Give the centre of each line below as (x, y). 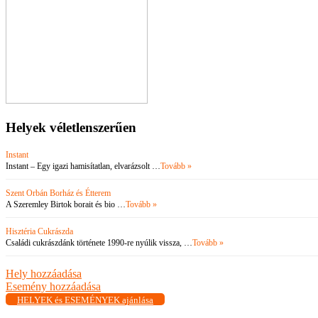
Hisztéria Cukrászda (39, 232)
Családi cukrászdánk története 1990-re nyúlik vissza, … (99, 243)
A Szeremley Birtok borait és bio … (66, 205)
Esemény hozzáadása (53, 287)
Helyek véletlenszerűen (71, 127)
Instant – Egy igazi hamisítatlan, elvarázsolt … (83, 166)
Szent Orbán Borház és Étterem (58, 193)
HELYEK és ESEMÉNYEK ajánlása (85, 300)
